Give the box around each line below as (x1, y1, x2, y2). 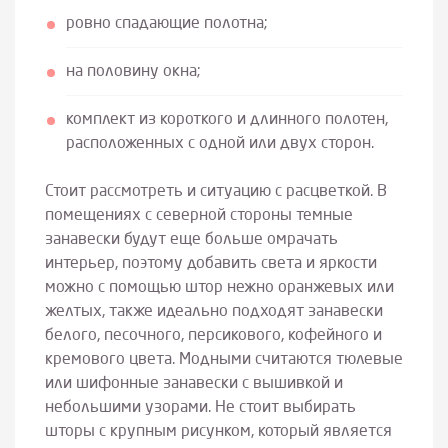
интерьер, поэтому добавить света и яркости (45, 255, 377, 272)
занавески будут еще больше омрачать (45, 231, 338, 248)
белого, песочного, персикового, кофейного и (45, 327, 382, 344)
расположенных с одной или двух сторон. (65, 136, 374, 153)
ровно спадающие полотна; (65, 16, 268, 33)
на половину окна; (65, 64, 201, 81)
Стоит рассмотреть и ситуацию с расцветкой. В (45, 183, 387, 200)
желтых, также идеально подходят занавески (45, 303, 383, 320)
